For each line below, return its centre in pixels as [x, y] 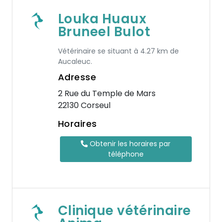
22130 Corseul [84, 105]
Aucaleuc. [75, 61]
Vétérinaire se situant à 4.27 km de [118, 51]
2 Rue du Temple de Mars [107, 93]
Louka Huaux [102, 19]
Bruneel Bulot [104, 32]
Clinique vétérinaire [124, 211]
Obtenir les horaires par [129, 144]
